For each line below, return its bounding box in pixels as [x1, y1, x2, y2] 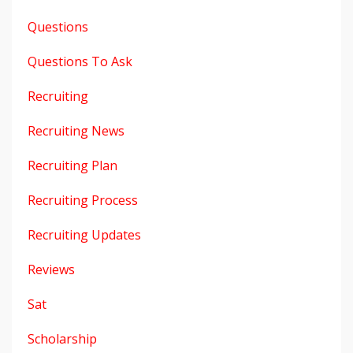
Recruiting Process [28, 191, 138, 209]
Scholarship [28, 329, 97, 347]
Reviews [28, 260, 75, 278]
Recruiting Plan [28, 156, 117, 174]
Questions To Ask [28, 52, 132, 70]
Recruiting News [28, 121, 124, 139]
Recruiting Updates [28, 225, 141, 243]
